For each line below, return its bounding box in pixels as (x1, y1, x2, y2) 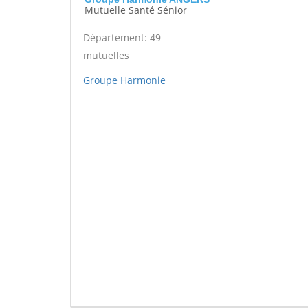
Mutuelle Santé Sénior (85, 3, 187, 16)
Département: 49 (83, 31, 161, 44)
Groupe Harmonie (83, 74, 166, 87)
